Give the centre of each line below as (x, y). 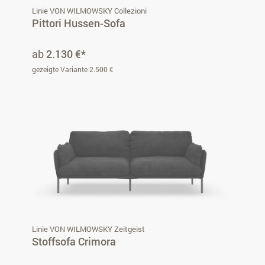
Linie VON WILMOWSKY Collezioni (89, 10)
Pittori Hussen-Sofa (79, 23)
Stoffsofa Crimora (74, 241)
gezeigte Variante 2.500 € (72, 69)
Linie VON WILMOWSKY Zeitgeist (88, 229)
